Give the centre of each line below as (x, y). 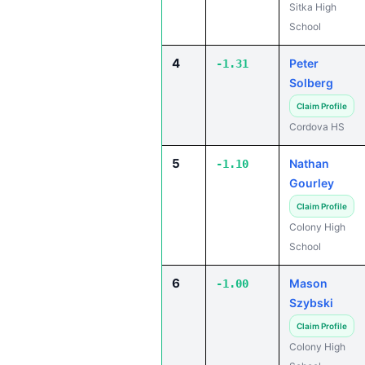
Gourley (312, 183)
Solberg (311, 83)
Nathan (309, 163)
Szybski (311, 303)
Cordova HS (317, 127)
